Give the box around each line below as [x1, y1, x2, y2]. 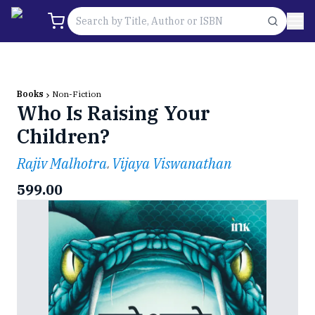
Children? [17, 123, 110, 149]
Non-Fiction [52, 89, 101, 99]
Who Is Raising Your [17, 100, 210, 126]
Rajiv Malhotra [17, 154, 107, 173]
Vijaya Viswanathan [112, 154, 231, 173]
